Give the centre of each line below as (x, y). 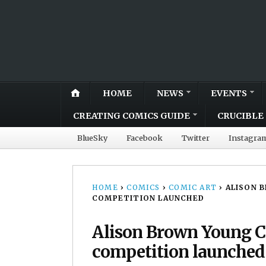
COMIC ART (193, 187)
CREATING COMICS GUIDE (132, 115)
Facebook (145, 137)
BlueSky (92, 137)
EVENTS (229, 93)
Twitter (196, 137)
